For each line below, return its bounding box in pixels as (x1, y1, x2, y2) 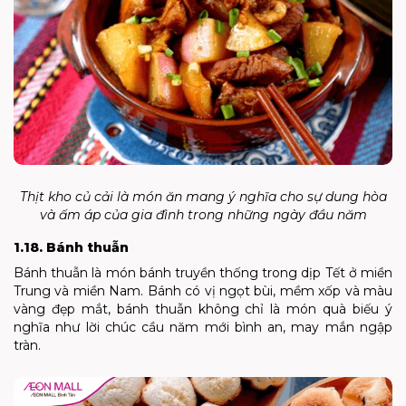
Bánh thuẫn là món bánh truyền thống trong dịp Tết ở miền (14, 264, 392, 281)
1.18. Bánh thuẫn (14, 238, 129, 256)
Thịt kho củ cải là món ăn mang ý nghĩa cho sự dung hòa (19, 188, 387, 205)
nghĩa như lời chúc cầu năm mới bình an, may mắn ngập (14, 318, 392, 335)
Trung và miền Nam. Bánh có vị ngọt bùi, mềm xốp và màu (14, 282, 392, 299)
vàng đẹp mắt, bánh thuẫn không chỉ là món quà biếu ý (14, 300, 392, 317)
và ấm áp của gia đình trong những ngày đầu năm (39, 206, 367, 223)
